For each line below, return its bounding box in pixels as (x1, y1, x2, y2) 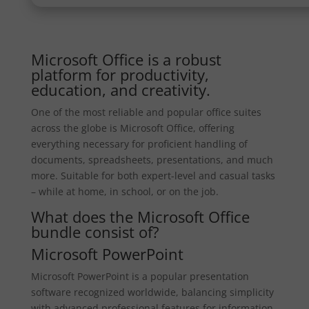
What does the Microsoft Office (30, 206, 250, 227)
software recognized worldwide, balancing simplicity (30, 286, 274, 299)
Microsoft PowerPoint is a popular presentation (30, 270, 249, 283)
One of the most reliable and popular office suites (30, 106, 261, 119)
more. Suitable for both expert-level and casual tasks (30, 169, 275, 182)
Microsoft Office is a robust (30, 49, 221, 70)
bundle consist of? (30, 221, 159, 242)
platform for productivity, (30, 64, 209, 85)
